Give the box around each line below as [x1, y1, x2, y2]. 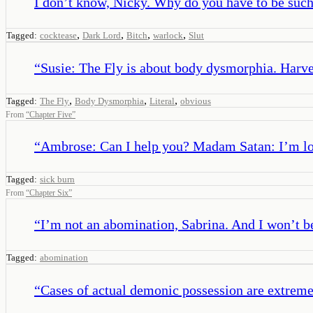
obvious [180, 95, 211, 106]
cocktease [40, 29, 77, 41]
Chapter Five [29, 109, 72, 119]
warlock [153, 29, 183, 41]
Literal [150, 95, 175, 106]
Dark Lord [82, 29, 121, 41]
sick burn [40, 173, 75, 184]
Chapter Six [29, 187, 68, 198]
